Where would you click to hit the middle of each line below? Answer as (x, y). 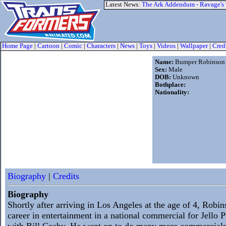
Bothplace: (170, 85)
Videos (166, 46)
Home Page (17, 46)
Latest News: (124, 5)
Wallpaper (194, 46)
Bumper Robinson (199, 62)
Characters (101, 46)
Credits (66, 176)
